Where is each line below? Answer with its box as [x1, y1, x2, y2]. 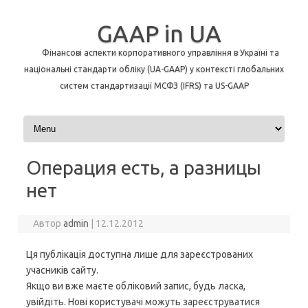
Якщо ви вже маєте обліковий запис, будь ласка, [26, 280, 245, 291]
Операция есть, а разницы [26, 157, 261, 178]
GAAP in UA [97, 20, 221, 46]
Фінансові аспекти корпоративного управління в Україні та [41, 48, 279, 57]
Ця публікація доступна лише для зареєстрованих [26, 249, 253, 260]
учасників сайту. [26, 265, 98, 276]
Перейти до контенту [21, 115, 119, 126]
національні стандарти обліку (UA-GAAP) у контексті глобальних [24, 65, 284, 74]
